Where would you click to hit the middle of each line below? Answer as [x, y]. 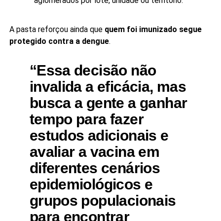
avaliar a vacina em [94, 151]
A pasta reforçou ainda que [57, 29]
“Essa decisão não [93, 70]
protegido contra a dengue [59, 41]
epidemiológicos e [91, 184]
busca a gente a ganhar [108, 103]
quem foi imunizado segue [153, 29]
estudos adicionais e [99, 135]
